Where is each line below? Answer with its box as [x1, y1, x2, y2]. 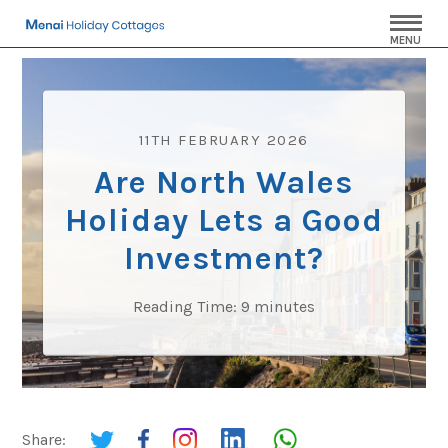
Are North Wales [94, 163, 354, 201]
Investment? [123, 239, 324, 277]
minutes [253, 296, 315, 316]
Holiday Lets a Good [64, 201, 383, 239]
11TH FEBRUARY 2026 [138, 130, 309, 149]
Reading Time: [132, 296, 237, 316]
